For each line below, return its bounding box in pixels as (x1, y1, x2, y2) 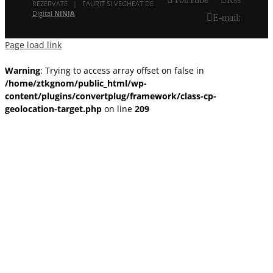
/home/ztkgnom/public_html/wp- (5, 77, 147, 89)
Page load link (5, 38, 62, 51)
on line (102, 102, 135, 115)
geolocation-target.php (5, 102, 102, 115)
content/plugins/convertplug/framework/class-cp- (5, 90, 216, 102)
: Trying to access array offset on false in (40, 64, 204, 76)
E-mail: (212, 12, 241, 23)
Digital (32, 8, 54, 18)
